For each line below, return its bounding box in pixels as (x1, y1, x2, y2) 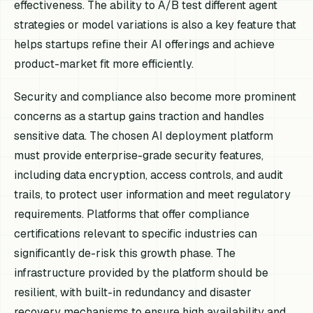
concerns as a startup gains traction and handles (14, 108, 265, 124)
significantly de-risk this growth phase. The (14, 245, 236, 261)
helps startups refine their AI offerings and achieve (14, 36, 275, 52)
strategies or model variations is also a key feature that (14, 17, 297, 32)
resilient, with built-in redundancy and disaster (14, 284, 252, 300)
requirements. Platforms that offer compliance (14, 206, 250, 221)
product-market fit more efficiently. (14, 56, 194, 71)
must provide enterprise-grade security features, (14, 147, 264, 163)
